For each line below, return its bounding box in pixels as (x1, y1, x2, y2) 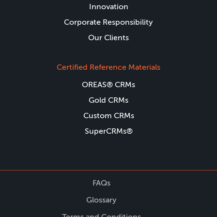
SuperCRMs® (84, 126, 133, 136)
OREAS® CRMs (82, 80, 135, 89)
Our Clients (88, 33, 129, 42)
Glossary (86, 195, 117, 204)
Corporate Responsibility (64, 17, 153, 27)
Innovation (89, 2, 128, 11)
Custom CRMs (83, 111, 134, 120)
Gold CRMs (89, 95, 128, 105)
